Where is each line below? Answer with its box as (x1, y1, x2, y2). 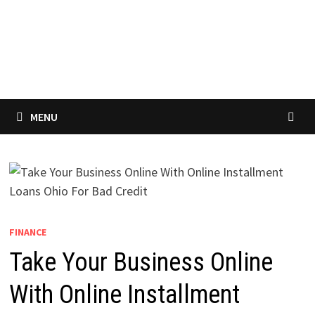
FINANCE (8, 226, 46, 239)
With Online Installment (8, 280, 240, 310)
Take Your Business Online (8, 247, 273, 278)
